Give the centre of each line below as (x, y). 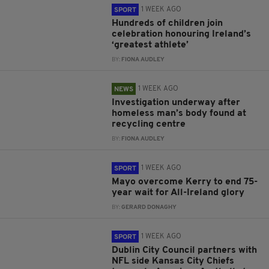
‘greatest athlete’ (150, 45)
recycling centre (149, 124)
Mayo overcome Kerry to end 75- (185, 182)
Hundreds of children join (168, 23)
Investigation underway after (176, 103)
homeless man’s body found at (179, 113)
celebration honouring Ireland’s (182, 34)
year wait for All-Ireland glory (180, 193)
